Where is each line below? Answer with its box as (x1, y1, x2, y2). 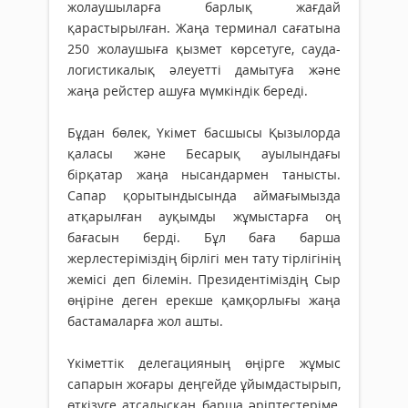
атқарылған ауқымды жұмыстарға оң (67, 208, 341, 226)
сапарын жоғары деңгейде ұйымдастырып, (67, 375, 341, 393)
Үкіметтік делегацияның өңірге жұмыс (67, 354, 341, 372)
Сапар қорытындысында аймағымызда (67, 187, 341, 205)
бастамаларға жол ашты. (67, 312, 223, 331)
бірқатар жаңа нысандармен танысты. (67, 166, 341, 184)
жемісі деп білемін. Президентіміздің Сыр (67, 270, 341, 289)
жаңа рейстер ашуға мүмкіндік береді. (67, 82, 308, 100)
